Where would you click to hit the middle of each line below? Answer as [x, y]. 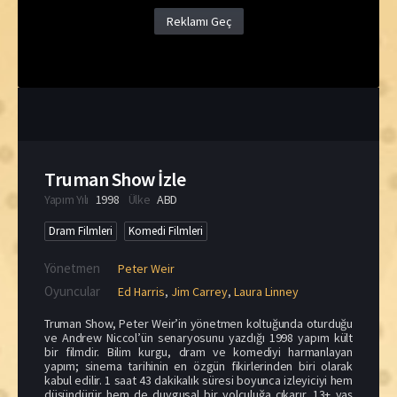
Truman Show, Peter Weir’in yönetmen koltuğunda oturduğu [198, 323]
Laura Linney [266, 291]
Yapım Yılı [68, 199]
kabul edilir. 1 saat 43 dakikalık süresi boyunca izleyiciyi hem [198, 380]
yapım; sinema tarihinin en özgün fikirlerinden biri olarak [198, 366]
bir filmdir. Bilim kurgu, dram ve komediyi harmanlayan [198, 351]
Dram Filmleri [81, 230]
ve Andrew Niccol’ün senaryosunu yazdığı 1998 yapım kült [198, 337]
